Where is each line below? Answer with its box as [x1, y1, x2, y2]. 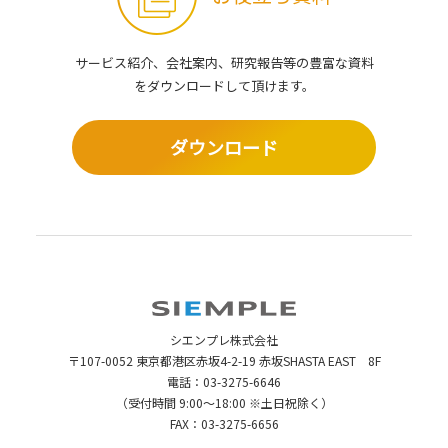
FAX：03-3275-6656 [169, 414, 279, 432]
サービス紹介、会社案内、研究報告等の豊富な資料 [74, 52, 374, 72]
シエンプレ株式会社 [170, 330, 278, 348]
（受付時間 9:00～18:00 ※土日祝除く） [115, 393, 333, 411]
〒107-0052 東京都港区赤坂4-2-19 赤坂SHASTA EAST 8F [67, 351, 381, 369]
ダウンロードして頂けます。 [146, 75, 315, 95]
